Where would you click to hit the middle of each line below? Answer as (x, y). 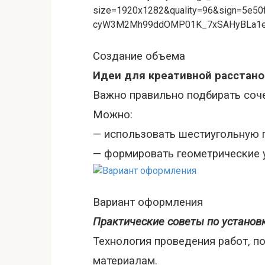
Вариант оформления (148, 202)
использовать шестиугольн (174, 134)
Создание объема (139, 56)
